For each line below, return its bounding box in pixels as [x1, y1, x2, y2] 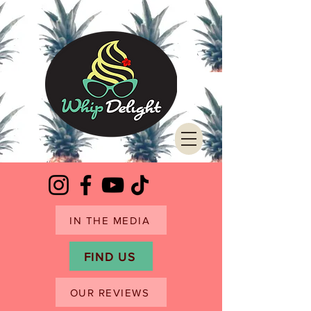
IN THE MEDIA [69, 214, 150, 226]
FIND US [83, 249, 136, 263]
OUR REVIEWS [69, 286, 150, 299]
